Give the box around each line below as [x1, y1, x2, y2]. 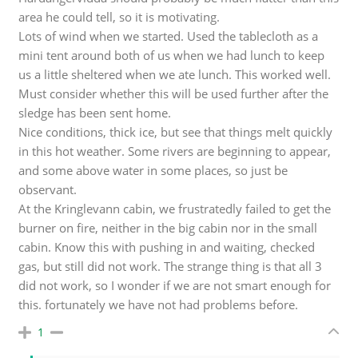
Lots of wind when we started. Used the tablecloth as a [18, 27, 319, 44]
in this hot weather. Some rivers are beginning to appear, [18, 142, 332, 159]
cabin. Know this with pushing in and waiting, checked [18, 238, 316, 255]
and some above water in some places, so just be [18, 161, 288, 178]
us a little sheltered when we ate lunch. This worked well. [18, 66, 332, 82]
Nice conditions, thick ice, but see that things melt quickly [18, 123, 333, 140]
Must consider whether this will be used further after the [18, 85, 329, 101]
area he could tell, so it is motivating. [18, 8, 221, 25]
